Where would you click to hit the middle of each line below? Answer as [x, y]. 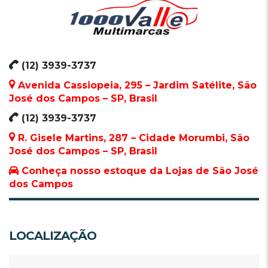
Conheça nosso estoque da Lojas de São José [138, 171]
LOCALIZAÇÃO [53, 236]
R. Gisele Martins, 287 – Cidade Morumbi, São [132, 138]
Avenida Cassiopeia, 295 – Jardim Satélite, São [136, 86]
